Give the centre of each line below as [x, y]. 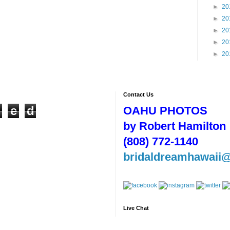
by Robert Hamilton [175, 126]
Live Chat [136, 208]
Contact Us [138, 94]
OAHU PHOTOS [165, 111]
